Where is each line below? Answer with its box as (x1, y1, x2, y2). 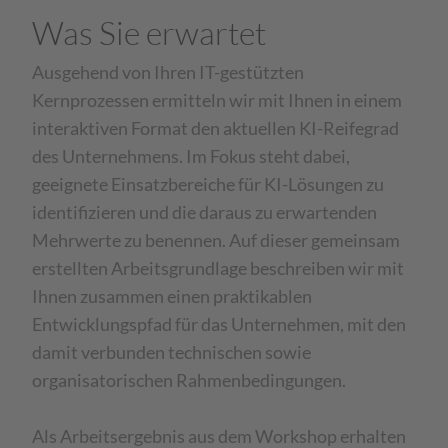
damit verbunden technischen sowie (32, 341, 312, 363)
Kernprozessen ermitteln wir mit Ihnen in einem (32, 89, 403, 111)
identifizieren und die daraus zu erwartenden (32, 201, 378, 223)
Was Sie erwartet (32, 13, 267, 52)
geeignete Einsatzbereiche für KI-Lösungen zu (32, 173, 385, 195)
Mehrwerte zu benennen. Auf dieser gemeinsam (32, 229, 401, 251)
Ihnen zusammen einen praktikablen (32, 285, 313, 307)
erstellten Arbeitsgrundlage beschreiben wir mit (32, 257, 405, 279)
